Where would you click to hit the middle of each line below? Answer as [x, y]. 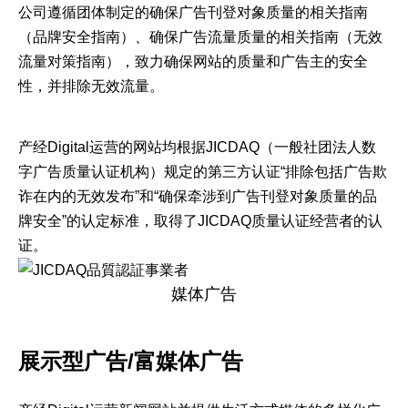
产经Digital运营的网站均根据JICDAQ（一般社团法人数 [197, 147]
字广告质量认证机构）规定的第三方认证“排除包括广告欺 [203, 172]
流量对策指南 [62, 61]
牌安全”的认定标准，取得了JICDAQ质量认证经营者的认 [200, 221]
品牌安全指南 [76, 37]
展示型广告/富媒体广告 [131, 361]
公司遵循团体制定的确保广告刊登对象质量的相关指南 [193, 12]
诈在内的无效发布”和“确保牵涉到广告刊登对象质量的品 [198, 196]
